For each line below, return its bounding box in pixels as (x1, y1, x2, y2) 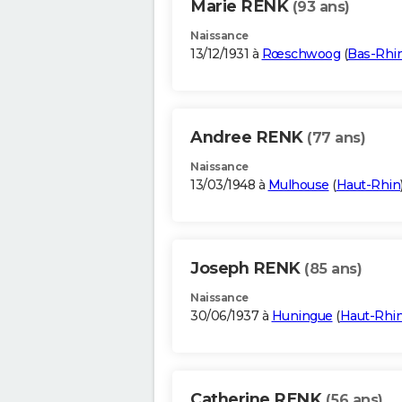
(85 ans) (304, 260, 362, 278)
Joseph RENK (190, 258, 304, 279)
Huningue (271, 308, 333, 325)
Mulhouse (267, 177, 329, 194)
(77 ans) (307, 129, 365, 147)
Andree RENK (190, 127, 307, 148)
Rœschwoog (261, 46, 340, 63)
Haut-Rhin (336, 177, 400, 194)
